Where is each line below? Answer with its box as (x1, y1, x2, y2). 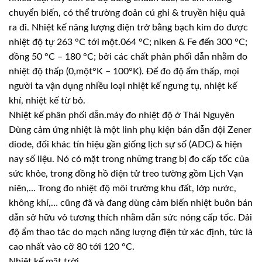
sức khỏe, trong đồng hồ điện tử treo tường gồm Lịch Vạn (9, 169, 243, 179)
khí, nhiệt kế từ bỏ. (9, 96, 85, 106)
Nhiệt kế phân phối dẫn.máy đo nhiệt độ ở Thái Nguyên (9, 111, 235, 120)
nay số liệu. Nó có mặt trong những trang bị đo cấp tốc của (9, 154, 249, 164)
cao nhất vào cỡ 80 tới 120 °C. (9, 242, 135, 252)
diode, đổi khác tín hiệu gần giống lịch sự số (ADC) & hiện (9, 140, 242, 150)
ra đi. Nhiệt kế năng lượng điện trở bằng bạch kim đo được (9, 23, 248, 33)
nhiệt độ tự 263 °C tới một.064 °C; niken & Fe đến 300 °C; (9, 37, 247, 47)
